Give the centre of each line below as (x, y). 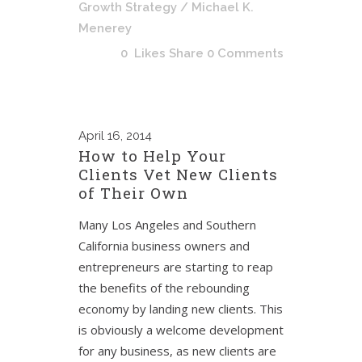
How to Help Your (152, 156)
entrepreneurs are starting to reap (176, 267)
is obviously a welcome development (181, 330)
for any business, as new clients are (177, 351)
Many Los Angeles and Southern (167, 225)
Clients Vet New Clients (178, 174)
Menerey (105, 28)
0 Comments (245, 53)
